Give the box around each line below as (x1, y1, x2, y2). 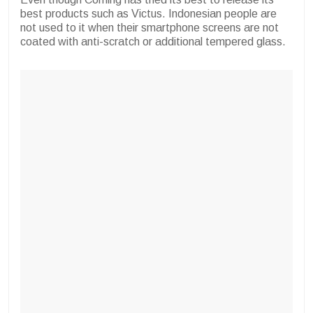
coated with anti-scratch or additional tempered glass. (20, 36, 286, 48)
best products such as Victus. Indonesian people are (20, 8, 277, 20)
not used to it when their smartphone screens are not (20, 22, 279, 34)
